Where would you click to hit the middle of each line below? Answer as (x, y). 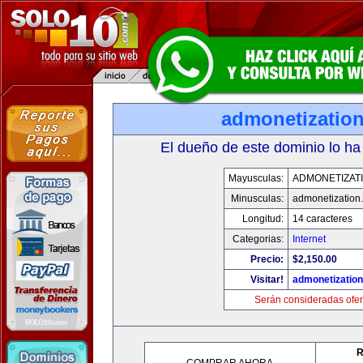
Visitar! (267, 280)
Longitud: (263, 219)
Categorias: (258, 239)
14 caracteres (322, 219)
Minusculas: (257, 199)
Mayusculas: (256, 178)
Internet (309, 239)
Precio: (267, 259)
